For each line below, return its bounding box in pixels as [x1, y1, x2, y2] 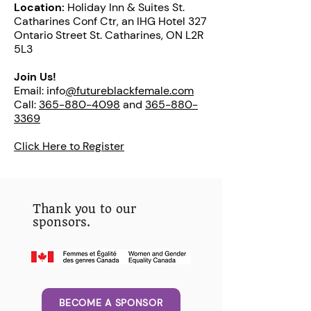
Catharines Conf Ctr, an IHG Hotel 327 [14, 13, 207, 28]
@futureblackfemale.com [65, 83, 194, 98]
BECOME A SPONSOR [59, 296, 163, 309]
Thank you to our [33, 201, 136, 216]
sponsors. [33, 215, 90, 229]
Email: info [14, 83, 65, 98]
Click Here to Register [14, 138, 124, 153]
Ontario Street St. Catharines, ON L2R [14, 27, 203, 42]
